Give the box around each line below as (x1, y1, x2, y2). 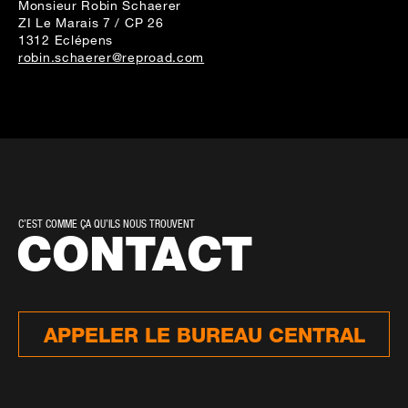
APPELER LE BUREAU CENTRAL (43, 322, 365, 348)
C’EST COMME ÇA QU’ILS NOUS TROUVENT (18, 217, 195, 231)
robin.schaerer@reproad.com (18, 49, 205, 65)
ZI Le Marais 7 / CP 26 (18, 15, 164, 30)
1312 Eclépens (18, 32, 114, 47)
